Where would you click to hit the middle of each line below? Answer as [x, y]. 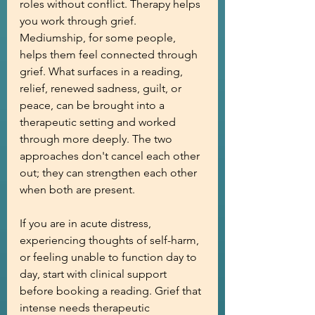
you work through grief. [79, 21]
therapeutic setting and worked [99, 122]
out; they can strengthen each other [110, 173]
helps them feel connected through [110, 54]
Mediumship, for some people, [99, 38]
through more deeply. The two [97, 139]
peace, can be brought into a [94, 105]
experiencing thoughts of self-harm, [111, 240]
